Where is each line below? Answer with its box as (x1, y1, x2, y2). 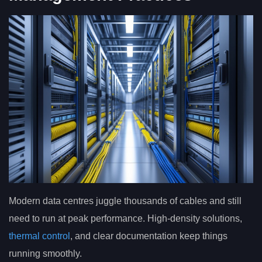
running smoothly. (9, 248, 82, 258)
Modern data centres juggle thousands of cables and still (9, 195, 242, 206)
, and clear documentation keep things (70, 230, 227, 241)
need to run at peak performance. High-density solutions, (9, 213, 242, 223)
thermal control (9, 230, 70, 241)
